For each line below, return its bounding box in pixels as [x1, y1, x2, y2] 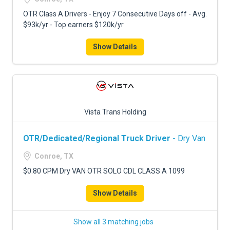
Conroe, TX [34, 152, 73, 160]
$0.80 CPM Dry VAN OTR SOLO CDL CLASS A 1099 [23, 167, 185, 175]
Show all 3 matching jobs [73, 218, 154, 226]
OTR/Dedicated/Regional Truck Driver [23, 133, 170, 143]
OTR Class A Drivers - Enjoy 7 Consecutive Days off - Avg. [23, 10, 207, 18]
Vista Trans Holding [84, 108, 146, 116]
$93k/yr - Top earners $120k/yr [23, 21, 124, 29]
